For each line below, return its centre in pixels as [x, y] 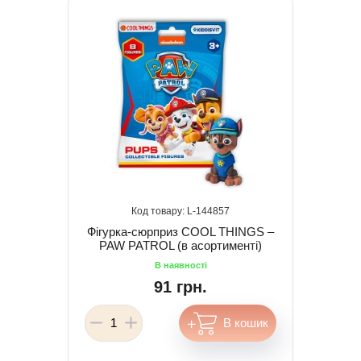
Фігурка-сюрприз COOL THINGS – [180, 231]
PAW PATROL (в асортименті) [180, 245]
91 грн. [180, 286]
